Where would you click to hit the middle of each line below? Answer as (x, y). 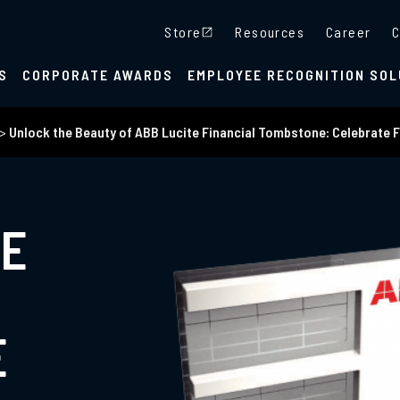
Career (348, 32)
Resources (270, 32)
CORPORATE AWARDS (98, 75)
